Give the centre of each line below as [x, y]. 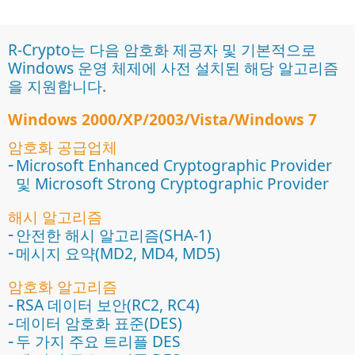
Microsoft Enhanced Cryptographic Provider [174, 165]
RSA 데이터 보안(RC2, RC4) [108, 305]
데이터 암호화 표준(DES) [99, 323]
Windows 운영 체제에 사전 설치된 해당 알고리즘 [173, 67]
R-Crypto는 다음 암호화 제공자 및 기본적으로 [162, 49]
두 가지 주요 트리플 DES [98, 342]
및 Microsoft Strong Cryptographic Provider [172, 183]
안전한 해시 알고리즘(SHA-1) [114, 235]
